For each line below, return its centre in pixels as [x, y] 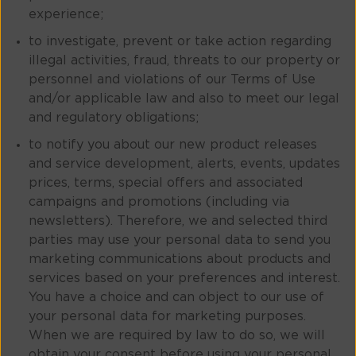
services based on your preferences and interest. [184, 279]
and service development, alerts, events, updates [184, 164]
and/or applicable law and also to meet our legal [184, 99]
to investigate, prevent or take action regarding [180, 42]
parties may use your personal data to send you [180, 240]
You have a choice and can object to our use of [176, 298]
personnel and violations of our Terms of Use [172, 80]
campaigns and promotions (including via [159, 202]
